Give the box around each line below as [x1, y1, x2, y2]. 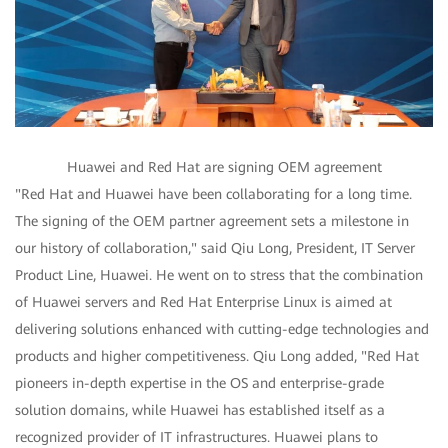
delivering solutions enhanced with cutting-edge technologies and [15, 321, 429, 338]
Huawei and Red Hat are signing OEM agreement [66, 159, 382, 176]
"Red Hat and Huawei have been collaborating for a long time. [15, 186, 412, 203]
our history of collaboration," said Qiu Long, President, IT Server [15, 240, 415, 257]
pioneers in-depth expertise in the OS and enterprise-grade [15, 375, 384, 392]
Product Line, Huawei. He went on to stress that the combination [15, 267, 423, 284]
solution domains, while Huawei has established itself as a [15, 402, 385, 419]
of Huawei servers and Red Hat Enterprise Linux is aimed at [15, 294, 392, 311]
